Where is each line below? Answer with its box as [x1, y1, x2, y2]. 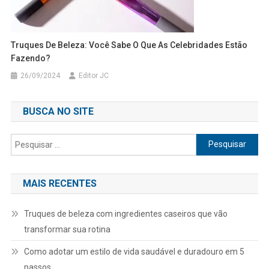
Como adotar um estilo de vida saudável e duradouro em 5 [23, 246, 244, 256]
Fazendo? [11, 53, 51, 63]
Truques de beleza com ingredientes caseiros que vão [23, 208, 228, 219]
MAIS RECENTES [22, 177, 97, 189]
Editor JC [79, 71, 109, 80]
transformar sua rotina [23, 224, 110, 234]
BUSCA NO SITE [22, 105, 94, 117]
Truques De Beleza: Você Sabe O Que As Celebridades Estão [11, 40, 248, 50]
